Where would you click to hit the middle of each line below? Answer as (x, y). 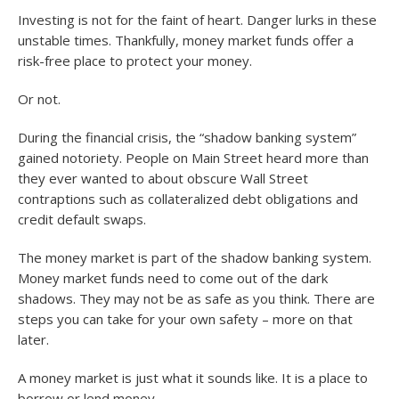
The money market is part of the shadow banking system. (195, 257)
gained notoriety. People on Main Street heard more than (193, 158)
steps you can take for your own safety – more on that (185, 319)
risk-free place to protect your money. (135, 61)
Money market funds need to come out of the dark (173, 278)
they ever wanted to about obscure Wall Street (163, 178)
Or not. (39, 99)
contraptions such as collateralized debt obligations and (188, 199)
